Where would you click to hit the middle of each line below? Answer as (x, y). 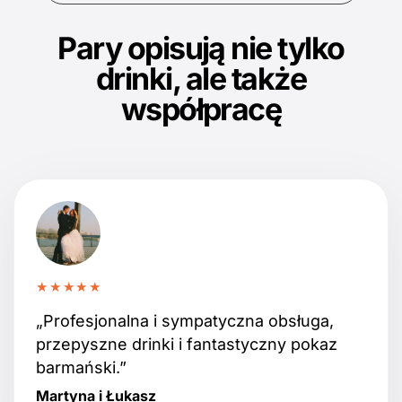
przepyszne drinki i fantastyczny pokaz (187, 345)
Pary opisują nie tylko (201, 48)
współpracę (201, 109)
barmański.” (81, 368)
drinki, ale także (201, 79)
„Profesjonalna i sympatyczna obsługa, (185, 321)
